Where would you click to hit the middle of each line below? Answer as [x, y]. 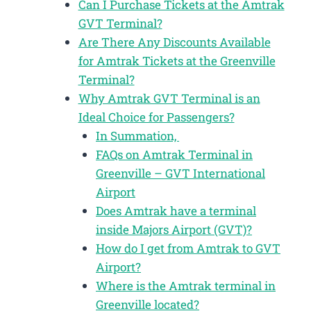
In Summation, [137, 135]
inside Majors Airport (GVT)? [174, 229]
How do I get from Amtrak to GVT [188, 248]
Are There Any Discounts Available [174, 42]
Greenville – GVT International [180, 173]
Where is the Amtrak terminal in [186, 285]
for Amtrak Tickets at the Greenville [177, 60]
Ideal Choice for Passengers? [156, 117]
